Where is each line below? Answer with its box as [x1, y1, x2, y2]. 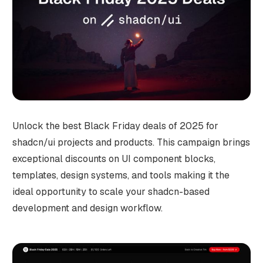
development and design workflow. [12, 201, 163, 214]
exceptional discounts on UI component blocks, [12, 152, 215, 165]
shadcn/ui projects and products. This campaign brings [12, 136, 250, 149]
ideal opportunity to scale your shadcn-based [12, 185, 210, 198]
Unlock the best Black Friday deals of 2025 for [12, 119, 218, 132]
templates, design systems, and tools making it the [12, 168, 230, 181]
